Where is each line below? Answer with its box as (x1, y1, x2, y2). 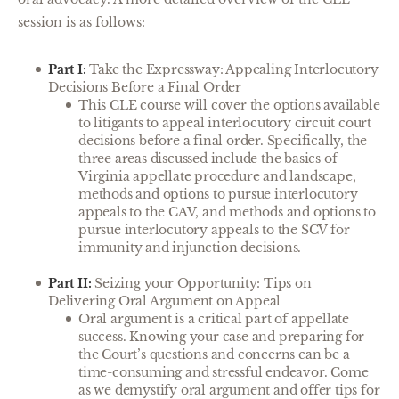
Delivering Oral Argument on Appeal (48, 293, 281, 309)
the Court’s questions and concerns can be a (78, 346, 350, 362)
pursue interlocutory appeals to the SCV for (78, 222, 350, 238)
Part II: (48, 275, 92, 291)
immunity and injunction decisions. (78, 240, 302, 256)
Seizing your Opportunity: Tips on (91, 275, 312, 291)
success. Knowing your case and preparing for (78, 329, 365, 345)
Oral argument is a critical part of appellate (78, 311, 349, 327)
